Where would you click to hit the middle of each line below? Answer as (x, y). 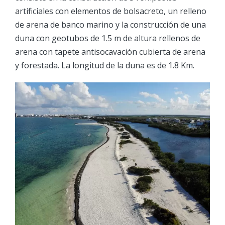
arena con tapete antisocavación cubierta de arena (110, 51)
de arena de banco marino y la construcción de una (110, 24)
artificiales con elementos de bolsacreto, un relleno (111, 11)
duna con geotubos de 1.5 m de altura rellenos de (108, 38)
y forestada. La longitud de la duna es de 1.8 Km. (105, 65)
